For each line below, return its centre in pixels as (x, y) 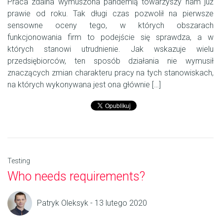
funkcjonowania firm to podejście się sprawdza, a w (110, 37)
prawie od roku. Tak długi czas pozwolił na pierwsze (110, 14)
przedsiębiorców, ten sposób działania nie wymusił (110, 61)
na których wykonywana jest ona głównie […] (84, 85)
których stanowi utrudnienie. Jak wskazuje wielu (110, 49)
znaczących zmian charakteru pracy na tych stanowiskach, (110, 73)
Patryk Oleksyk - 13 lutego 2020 (92, 203)
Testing (19, 161)
